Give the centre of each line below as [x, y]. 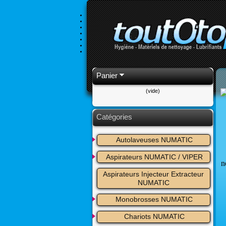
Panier [107, 75]
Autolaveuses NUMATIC [154, 140]
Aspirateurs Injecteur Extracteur [153, 174]
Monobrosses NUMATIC [154, 200]
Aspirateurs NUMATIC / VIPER [154, 157]
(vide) [153, 91]
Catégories [114, 117]
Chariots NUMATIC [154, 217]
